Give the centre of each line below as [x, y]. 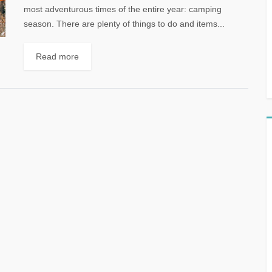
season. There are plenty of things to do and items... [124, 24]
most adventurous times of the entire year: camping [123, 9]
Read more [57, 56]
